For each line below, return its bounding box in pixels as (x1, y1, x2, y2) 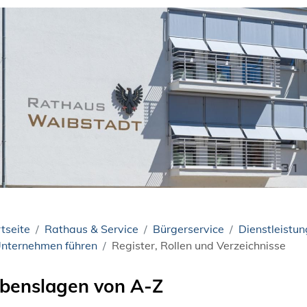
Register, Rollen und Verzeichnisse (112, 238, 286, 252)
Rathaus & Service (45, 221, 138, 236)
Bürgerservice (153, 221, 224, 236)
